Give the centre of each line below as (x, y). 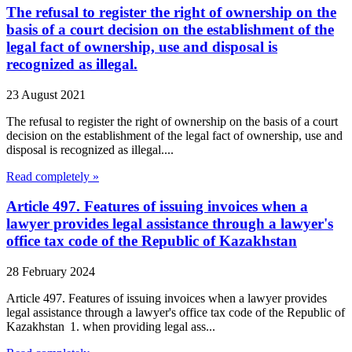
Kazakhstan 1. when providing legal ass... (111, 326)
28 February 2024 (51, 271)
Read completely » (53, 176)
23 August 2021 (46, 94)
